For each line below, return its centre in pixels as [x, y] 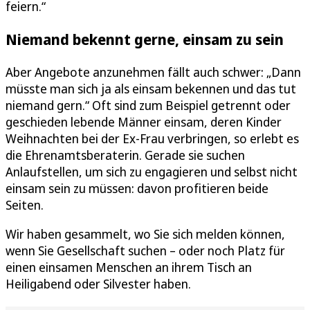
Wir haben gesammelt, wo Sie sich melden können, [145, 234]
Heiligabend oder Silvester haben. [98, 283]
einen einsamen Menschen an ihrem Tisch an [129, 267]
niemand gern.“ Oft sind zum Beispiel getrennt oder [148, 105]
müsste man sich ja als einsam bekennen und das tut [151, 88]
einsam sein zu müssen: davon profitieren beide [137, 188]
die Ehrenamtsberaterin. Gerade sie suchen [125, 155]
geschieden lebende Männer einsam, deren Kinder [144, 121]
